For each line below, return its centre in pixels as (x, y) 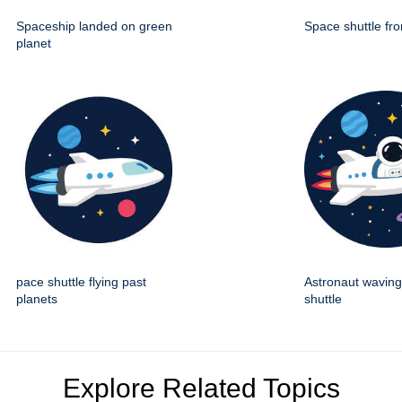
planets (37, 299)
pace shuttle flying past (81, 282)
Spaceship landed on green (94, 26)
